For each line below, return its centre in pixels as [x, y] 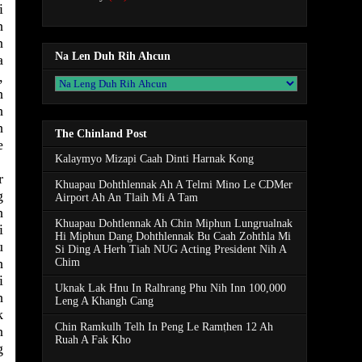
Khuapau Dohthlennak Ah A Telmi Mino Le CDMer [174, 185]
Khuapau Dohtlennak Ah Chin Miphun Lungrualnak [174, 224]
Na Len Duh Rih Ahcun [113, 56]
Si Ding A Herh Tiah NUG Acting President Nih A [170, 250]
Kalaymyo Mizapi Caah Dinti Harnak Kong [154, 159]
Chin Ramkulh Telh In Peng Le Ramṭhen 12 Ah [164, 327]
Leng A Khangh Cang [104, 301]
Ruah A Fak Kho [93, 340]
